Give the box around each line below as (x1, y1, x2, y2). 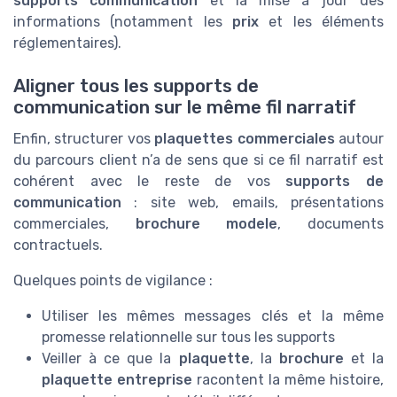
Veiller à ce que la (42, 349, 179, 367)
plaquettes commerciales (154, 129, 335, 147)
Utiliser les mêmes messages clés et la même (42, 307, 384, 324)
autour (334, 129, 385, 147)
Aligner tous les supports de (13, 74, 259, 97)
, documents (277, 214, 385, 232)
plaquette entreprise (42, 370, 192, 388)
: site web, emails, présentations (121, 193, 384, 211)
